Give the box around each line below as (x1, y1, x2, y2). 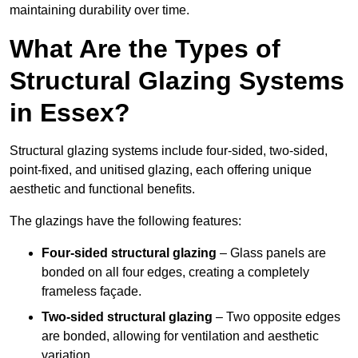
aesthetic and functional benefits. (10, 182, 195, 197)
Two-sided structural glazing (42, 310, 213, 324)
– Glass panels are (217, 246, 326, 261)
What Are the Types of (10, 34, 280, 64)
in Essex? (10, 98, 130, 128)
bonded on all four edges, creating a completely (42, 265, 309, 280)
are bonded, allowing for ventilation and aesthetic (42, 329, 319, 344)
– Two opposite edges (213, 310, 340, 324)
